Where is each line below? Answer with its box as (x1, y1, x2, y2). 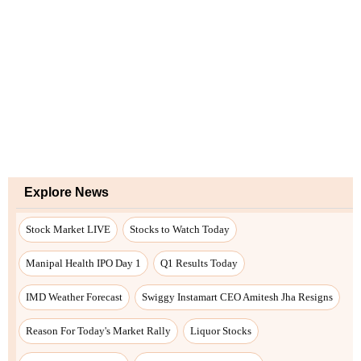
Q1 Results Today (160, 256, 238, 269)
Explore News (24, 185, 109, 199)
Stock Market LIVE (26, 222, 110, 235)
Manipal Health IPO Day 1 (26, 256, 141, 269)
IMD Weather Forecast (26, 290, 122, 303)
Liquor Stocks (190, 324, 251, 337)
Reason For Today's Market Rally (26, 324, 171, 337)
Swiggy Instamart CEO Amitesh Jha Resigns (142, 290, 333, 303)
